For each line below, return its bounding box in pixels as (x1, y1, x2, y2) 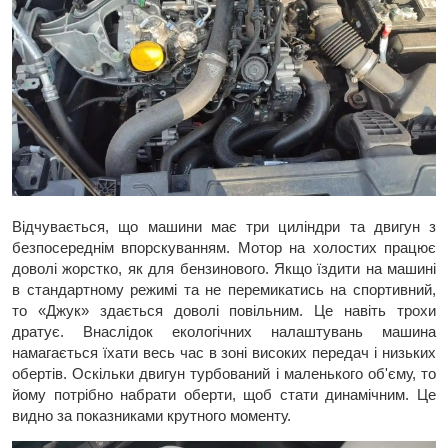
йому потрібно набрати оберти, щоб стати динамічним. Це (12, 385, 436, 403)
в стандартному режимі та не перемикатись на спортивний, (12, 280, 436, 298)
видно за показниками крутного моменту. (12, 406, 291, 424)
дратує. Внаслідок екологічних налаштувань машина (12, 322, 436, 340)
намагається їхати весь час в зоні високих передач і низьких (12, 343, 436, 361)
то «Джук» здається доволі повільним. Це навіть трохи (12, 301, 436, 319)
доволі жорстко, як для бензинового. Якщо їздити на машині (12, 259, 436, 277)
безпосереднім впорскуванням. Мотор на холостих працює (12, 238, 436, 256)
